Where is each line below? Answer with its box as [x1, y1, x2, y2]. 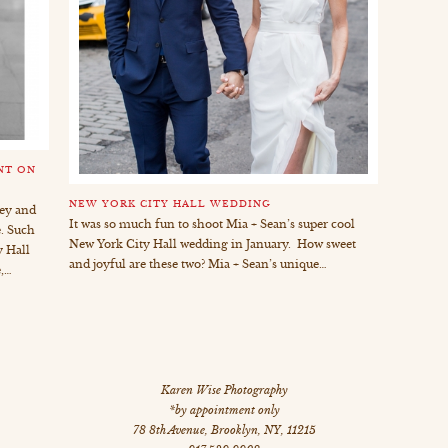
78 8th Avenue [132, 423, 205, 438]
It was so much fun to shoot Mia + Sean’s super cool [68, 217, 355, 232]
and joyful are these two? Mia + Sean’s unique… [68, 257, 327, 272]
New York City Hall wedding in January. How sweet [68, 237, 356, 252]
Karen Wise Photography [160, 383, 288, 398]
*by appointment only [168, 403, 280, 418]
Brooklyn [210, 423, 258, 438]
